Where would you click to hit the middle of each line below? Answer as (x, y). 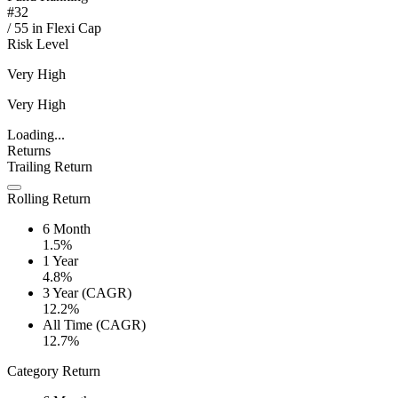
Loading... (36, 135)
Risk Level (38, 44)
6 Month (67, 229)
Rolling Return (49, 199)
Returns (29, 151)
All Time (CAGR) (94, 325)
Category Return (54, 371)
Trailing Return (50, 167)
